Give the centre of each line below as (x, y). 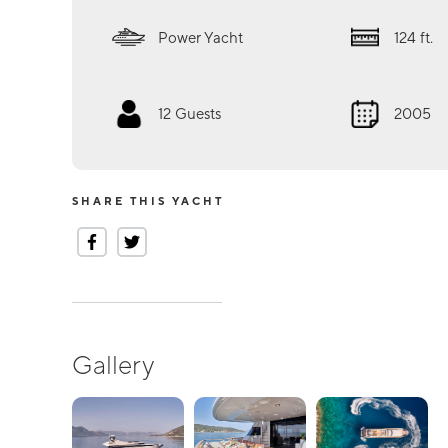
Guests (198, 113)
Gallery (113, 364)
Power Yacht (200, 37)
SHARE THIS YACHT (148, 201)
